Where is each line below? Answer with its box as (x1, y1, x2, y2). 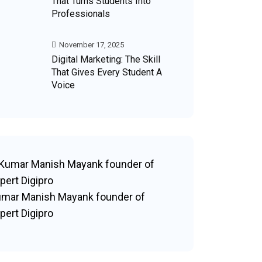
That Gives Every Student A (51, 67, 162, 78)
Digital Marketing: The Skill (51, 54, 160, 65)
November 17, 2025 (57, 40, 124, 49)
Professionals (51, 8, 110, 19)
